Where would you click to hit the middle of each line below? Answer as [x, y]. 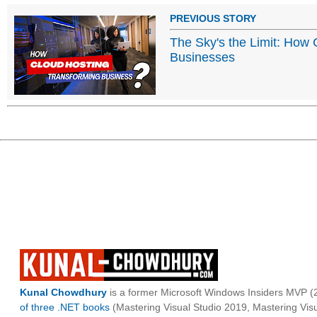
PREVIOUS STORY [213, 18]
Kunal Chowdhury [63, 292]
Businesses [202, 57]
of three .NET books [65, 307]
